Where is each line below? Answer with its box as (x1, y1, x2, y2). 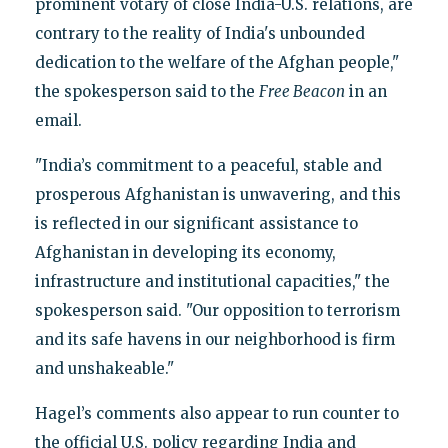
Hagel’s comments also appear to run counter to (34, 404, 399, 424)
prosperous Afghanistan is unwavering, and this (34, 185, 401, 205)
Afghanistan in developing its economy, (34, 243, 336, 263)
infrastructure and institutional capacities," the (34, 272, 390, 292)
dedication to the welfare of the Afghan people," (34, 53, 399, 73)
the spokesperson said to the (34, 82, 259, 102)
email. (34, 111, 82, 131)
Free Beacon (258, 82, 345, 102)
